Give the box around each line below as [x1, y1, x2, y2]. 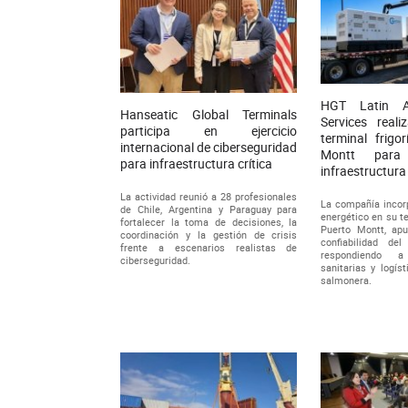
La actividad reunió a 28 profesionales [120, 189, 298, 204]
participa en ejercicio [120, 122, 298, 140]
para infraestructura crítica [120, 155, 272, 173]
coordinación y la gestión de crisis [120, 228, 298, 242]
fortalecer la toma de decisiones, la [120, 215, 298, 229]
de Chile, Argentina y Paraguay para [120, 202, 298, 217]
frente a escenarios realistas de [120, 240, 298, 255]
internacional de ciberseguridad [120, 138, 298, 157]
